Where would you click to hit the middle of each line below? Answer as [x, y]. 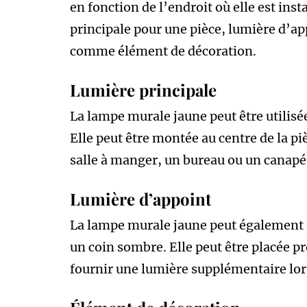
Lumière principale [143, 89]
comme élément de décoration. [163, 51]
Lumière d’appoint [140, 198]
